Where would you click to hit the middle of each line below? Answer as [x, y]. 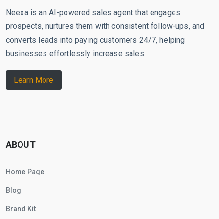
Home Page [25, 171]
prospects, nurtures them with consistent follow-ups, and [105, 26]
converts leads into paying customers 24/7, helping [96, 40]
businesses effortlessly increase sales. [76, 53]
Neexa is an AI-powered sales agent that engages [93, 12]
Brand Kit [21, 208]
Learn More [34, 80]
